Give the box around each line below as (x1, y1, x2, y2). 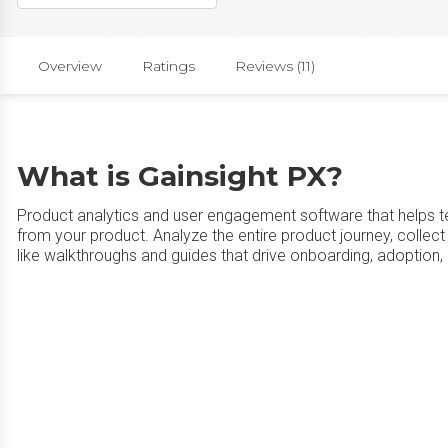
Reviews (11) (235, 56, 315, 75)
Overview (38, 56, 102, 75)
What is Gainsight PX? (17, 159, 343, 193)
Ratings (142, 56, 195, 75)
